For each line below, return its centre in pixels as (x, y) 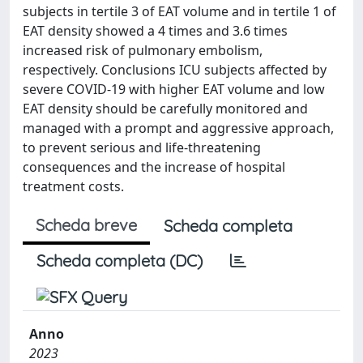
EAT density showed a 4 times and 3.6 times (155, 31)
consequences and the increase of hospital (154, 167)
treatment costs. (73, 186)
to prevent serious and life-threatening (142, 147)
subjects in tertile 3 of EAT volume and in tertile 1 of (179, 11)
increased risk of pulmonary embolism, (143, 50)
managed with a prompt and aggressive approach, (178, 128)
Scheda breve (86, 225)
